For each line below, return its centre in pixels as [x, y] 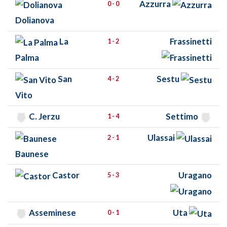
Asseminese [52, 212]
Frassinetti [191, 42]
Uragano [195, 175]
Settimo [182, 116]
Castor [66, 175]
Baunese [32, 154]
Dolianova [35, 20]
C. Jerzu [44, 116]
